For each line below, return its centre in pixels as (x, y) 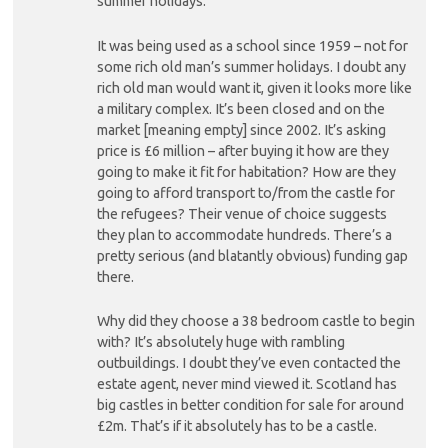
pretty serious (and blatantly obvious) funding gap (252, 255)
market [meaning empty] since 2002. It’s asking (241, 129)
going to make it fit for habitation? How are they (246, 171)
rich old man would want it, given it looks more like (254, 87)
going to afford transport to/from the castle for (245, 192)
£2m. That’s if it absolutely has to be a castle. (236, 426)
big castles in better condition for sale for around (250, 405)
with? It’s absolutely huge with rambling (220, 342)
